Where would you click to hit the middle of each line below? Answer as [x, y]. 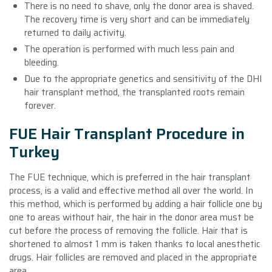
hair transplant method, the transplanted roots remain [134, 92]
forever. [40, 105]
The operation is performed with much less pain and [129, 49]
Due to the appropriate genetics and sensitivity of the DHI [143, 79]
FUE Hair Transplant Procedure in [127, 134]
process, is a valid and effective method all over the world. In [131, 190]
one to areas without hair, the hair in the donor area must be [131, 217]
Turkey [34, 152]
